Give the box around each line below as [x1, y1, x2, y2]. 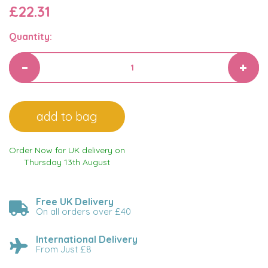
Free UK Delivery [36, 196, 114, 208]
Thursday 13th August [24, 157, 110, 167]
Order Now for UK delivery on [9, 145, 125, 156]
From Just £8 [36, 243, 92, 255]
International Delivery [36, 233, 138, 245]
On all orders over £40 [36, 206, 131, 217]
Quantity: [9, 31, 52, 42]
